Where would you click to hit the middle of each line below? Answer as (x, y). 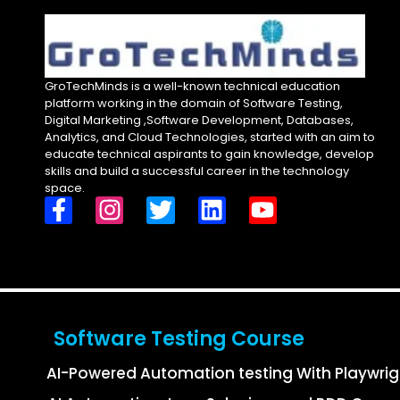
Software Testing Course (179, 339)
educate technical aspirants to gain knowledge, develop (209, 154)
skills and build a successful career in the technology (197, 171)
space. (65, 187)
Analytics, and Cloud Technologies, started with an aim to (210, 137)
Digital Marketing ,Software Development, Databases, (199, 120)
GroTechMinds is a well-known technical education (192, 86)
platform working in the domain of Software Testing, (194, 103)
